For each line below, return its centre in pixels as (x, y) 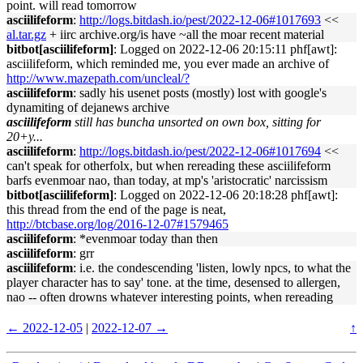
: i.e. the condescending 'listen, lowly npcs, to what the (212, 268)
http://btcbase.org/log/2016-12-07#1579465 (117, 224)
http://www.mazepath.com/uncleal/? (98, 78)
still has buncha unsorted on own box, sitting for (198, 122)
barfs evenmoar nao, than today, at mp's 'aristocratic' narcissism (167, 180)
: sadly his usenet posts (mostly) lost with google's (200, 93)
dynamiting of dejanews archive (88, 107)
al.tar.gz (26, 34)
